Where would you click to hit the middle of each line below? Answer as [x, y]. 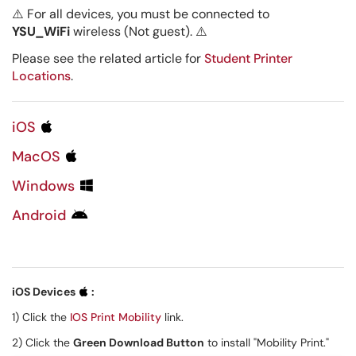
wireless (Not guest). [134, 31]
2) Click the [43, 342]
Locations [41, 76]
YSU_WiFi [43, 31]
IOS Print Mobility [116, 317]
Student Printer [248, 58]
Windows [45, 186]
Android [41, 215]
